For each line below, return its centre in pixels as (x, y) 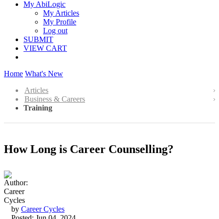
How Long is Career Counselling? (89, 149)
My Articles (61, 13)
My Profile (60, 22)
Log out (55, 31)
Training (38, 108)
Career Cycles (43, 209)
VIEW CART (45, 48)
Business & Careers (55, 99)
